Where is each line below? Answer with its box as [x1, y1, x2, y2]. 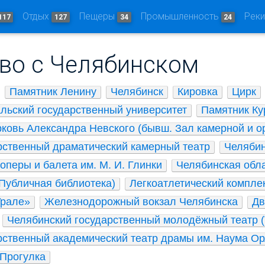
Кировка [177, 86, 218, 98]
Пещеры [79, 11, 117, 22]
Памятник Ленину [9, 86, 96, 98]
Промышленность [140, 11, 221, 22]
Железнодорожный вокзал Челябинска [44, 196, 238, 208]
